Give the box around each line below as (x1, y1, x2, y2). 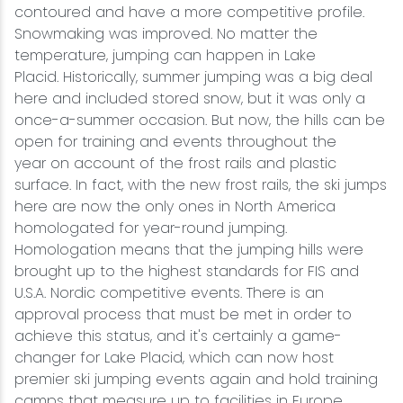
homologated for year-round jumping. (14, 218, 287, 239)
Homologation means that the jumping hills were (14, 239, 363, 261)
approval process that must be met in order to (14, 304, 352, 326)
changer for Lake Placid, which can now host (14, 347, 334, 369)
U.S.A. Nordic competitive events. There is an (14, 282, 324, 304)
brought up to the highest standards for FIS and (14, 261, 359, 282)
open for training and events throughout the (14, 131, 336, 153)
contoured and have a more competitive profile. (14, 2, 364, 23)
